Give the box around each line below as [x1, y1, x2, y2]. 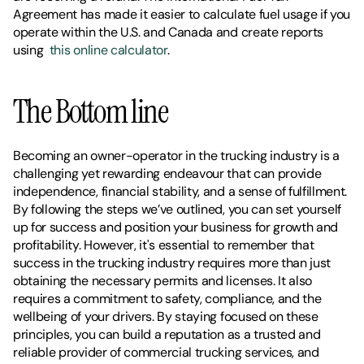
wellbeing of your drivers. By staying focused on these [13, 307, 318, 325]
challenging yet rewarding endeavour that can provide [13, 164, 322, 182]
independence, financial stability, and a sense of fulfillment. [13, 182, 348, 200]
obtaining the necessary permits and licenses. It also [13, 271, 313, 289]
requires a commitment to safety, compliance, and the [13, 289, 322, 307]
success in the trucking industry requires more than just [13, 253, 331, 271]
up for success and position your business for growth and [13, 218, 339, 236]
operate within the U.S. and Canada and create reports [13, 23, 324, 41]
